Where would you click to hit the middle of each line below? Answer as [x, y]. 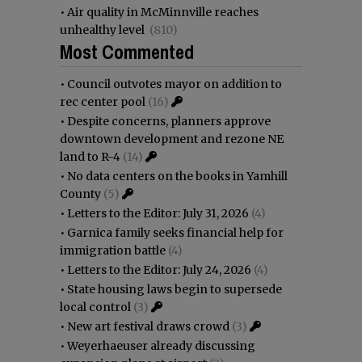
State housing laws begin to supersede [175, 289]
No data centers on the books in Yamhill [177, 176]
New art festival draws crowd [148, 326]
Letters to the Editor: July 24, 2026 [159, 269]
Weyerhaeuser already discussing [161, 345]
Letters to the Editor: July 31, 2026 [158, 213]
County [80, 194]
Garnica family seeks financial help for [175, 232]
